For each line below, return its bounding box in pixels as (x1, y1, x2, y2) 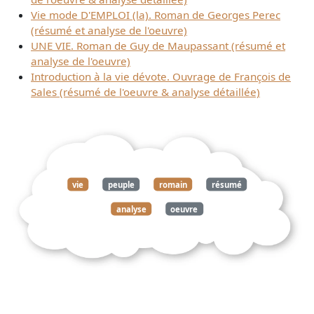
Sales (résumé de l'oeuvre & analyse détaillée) (31, 85, 260, 100)
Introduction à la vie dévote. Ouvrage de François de (31, 69, 291, 84)
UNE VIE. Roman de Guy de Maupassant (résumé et (31, 39, 285, 53)
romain (158, 179, 187, 190)
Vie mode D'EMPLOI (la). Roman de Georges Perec (31, 8, 280, 22)
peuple (108, 179, 135, 190)
